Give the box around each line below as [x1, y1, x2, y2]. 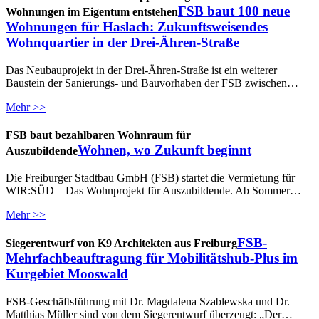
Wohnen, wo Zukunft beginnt [78, 142, 251, 158]
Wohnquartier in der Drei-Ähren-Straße [6, 34, 239, 50]
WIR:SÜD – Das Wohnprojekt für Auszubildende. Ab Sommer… [6, 184, 301, 197]
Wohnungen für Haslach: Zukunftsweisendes [6, 19, 268, 34]
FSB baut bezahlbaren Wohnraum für [6, 129, 191, 142]
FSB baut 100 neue [178, 3, 290, 19]
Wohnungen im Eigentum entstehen [6, 5, 178, 18]
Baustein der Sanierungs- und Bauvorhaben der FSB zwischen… [6, 76, 298, 89]
